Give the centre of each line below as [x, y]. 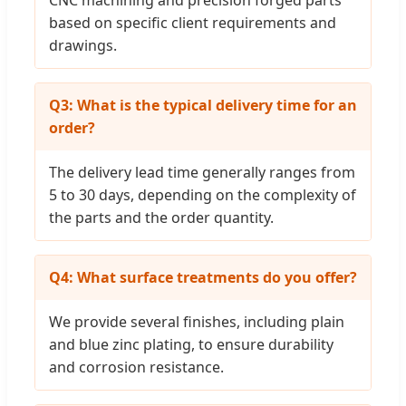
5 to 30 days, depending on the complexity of [203, 195]
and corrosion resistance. [136, 367]
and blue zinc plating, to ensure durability [191, 345]
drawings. [83, 46]
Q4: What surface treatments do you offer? [203, 278]
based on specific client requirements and [193, 23]
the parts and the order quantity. [161, 218]
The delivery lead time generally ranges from [202, 173]
